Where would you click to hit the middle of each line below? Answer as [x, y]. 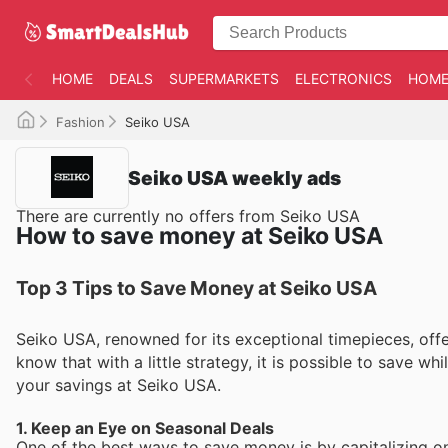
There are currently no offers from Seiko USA [188, 216]
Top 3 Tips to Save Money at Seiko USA [196, 288]
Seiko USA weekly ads [234, 177]
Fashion [80, 122]
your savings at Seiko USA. [118, 385]
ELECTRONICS [343, 78]
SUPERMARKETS [224, 78]
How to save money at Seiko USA [199, 236]
